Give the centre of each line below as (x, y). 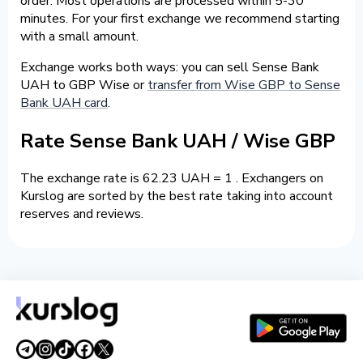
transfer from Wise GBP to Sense (244, 85)
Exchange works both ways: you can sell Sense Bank (170, 67)
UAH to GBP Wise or (84, 85)
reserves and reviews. (82, 214)
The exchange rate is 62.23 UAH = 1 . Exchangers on (172, 179)
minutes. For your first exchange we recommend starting (180, 18)
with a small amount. (79, 36)
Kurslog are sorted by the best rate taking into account (177, 196)
